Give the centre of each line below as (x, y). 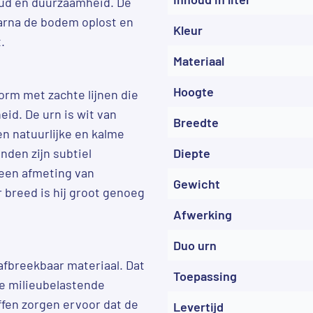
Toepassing (205, 276)
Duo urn (195, 245)
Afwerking (203, 214)
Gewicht (197, 183)
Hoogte (194, 91)
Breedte (196, 122)
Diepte (192, 153)
